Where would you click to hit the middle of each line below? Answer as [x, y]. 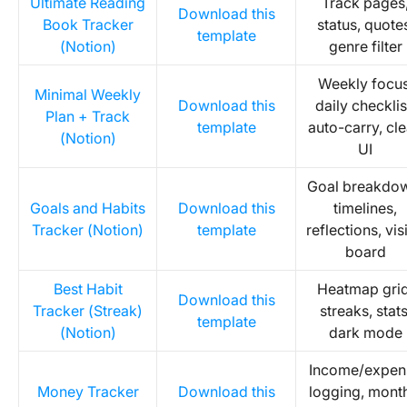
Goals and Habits [88, 208]
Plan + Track [88, 116]
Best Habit [88, 289]
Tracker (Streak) [88, 311]
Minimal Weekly [88, 94]
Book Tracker [88, 25]
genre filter [365, 46]
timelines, [365, 208]
